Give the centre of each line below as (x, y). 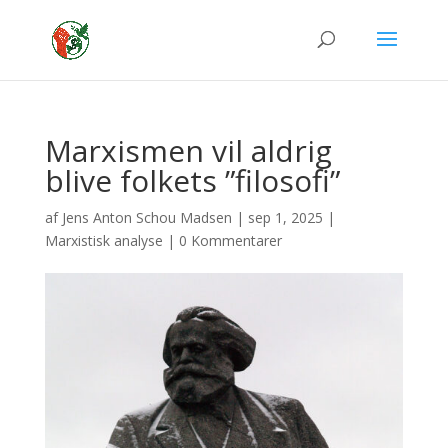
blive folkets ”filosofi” (192, 180)
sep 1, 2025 (285, 217)
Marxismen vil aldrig (188, 150)
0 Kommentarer (230, 240)
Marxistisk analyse (103, 240)
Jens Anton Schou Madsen (146, 217)
